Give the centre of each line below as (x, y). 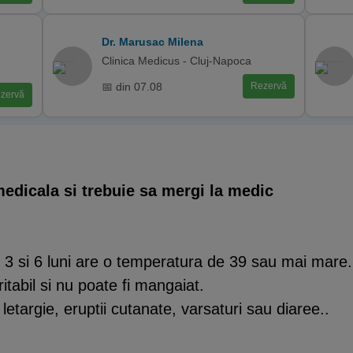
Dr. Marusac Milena (153, 42)
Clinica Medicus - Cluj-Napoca (177, 61)
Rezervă (268, 86)
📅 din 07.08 (132, 86)
